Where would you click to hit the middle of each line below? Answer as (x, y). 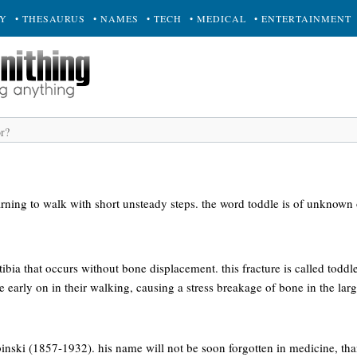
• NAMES (116, 18)
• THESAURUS (50, 18)
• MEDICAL (218, 18)
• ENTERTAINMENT (303, 18)
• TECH (164, 18)
